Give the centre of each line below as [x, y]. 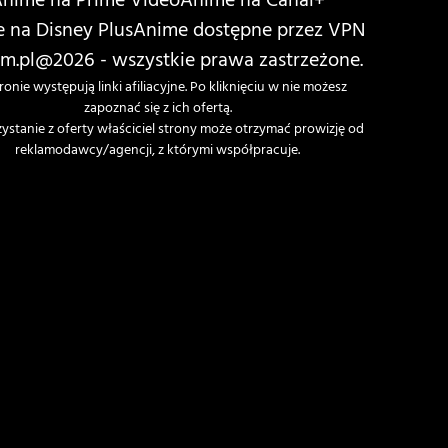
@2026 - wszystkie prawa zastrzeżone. [198, 63]
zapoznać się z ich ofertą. [157, 110]
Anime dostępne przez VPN [249, 33]
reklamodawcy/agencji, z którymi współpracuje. [158, 152]
